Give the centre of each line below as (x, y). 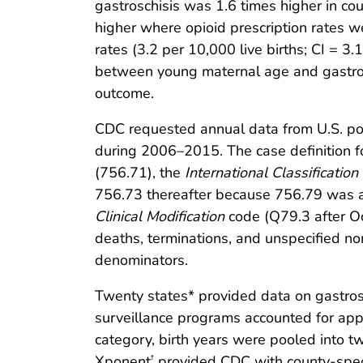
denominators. (141, 260)
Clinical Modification (160, 216)
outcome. (124, 93)
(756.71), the (140, 172)
